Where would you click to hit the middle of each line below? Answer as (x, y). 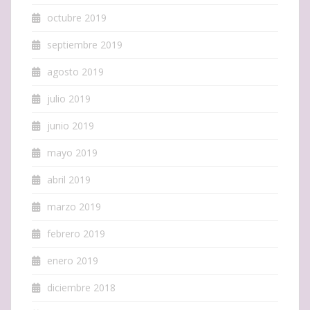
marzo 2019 (74, 206)
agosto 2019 (75, 71)
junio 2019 (71, 125)
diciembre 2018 (81, 287)
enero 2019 (73, 260)
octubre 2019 (77, 17)
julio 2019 (69, 98)
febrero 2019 (76, 233)
